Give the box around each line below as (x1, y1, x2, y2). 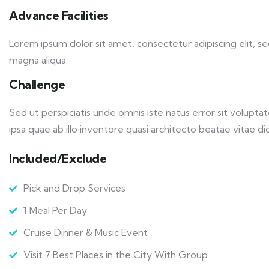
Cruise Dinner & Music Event (23, 226, 148, 238)
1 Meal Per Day (23, 204, 87, 216)
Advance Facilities (9, 8, 108, 23)
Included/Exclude (9, 151, 107, 166)
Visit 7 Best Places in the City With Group (23, 249, 208, 261)
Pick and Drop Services (23, 182, 125, 194)
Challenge (9, 77, 65, 92)
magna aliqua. (9, 54, 68, 66)
